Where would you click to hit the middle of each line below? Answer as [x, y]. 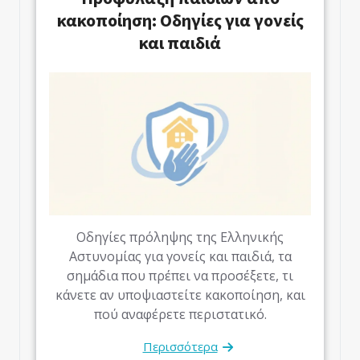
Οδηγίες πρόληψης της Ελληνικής [180, 237]
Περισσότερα [180, 346]
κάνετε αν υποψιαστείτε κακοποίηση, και [180, 295]
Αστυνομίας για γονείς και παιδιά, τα [180, 256]
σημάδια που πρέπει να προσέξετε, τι [180, 275]
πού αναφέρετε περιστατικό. [180, 314]
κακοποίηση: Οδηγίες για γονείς [180, 20]
